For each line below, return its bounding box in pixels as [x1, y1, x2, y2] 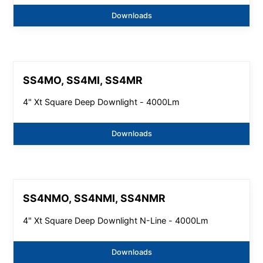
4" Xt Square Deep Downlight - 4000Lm [22, 97, 180, 107]
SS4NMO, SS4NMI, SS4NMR [22, 192, 166, 205]
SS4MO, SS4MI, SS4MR [22, 73, 143, 86]
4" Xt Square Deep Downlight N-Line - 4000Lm [22, 215, 208, 225]
